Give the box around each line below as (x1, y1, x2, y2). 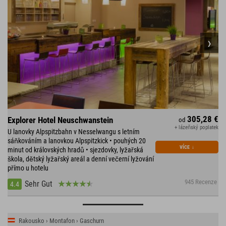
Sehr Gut (25, 179, 52, 189)
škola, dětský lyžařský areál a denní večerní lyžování (8, 155, 154, 163)
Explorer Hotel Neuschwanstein (8, 115, 113, 126)
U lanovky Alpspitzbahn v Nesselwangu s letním (8, 128, 140, 136)
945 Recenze (185, 178, 217, 186)
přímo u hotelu (8, 164, 48, 173)
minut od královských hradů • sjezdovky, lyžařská (8, 146, 143, 154)
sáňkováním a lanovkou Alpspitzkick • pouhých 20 (8, 137, 146, 145)
